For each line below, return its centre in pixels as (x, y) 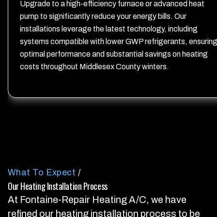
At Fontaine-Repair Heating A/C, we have (97, 200)
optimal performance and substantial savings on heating (114, 54)
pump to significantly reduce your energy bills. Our (103, 16)
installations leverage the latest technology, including (109, 29)
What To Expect (42, 172)
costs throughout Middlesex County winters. (94, 67)
